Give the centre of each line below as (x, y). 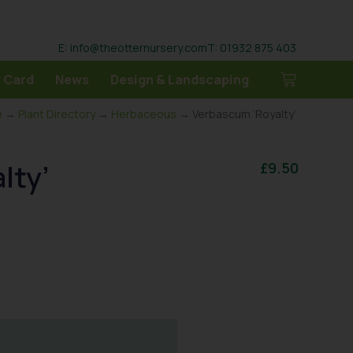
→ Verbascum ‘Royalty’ (236, 114)
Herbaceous (144, 114)
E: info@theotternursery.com (133, 47)
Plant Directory (57, 114)
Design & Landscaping (180, 80)
